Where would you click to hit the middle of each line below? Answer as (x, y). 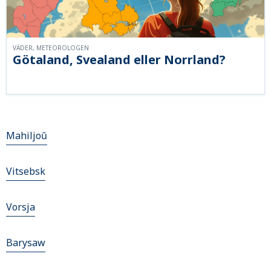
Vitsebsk (26, 171)
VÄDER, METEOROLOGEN (51, 48)
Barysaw (26, 243)
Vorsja (21, 207)
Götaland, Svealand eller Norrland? (119, 60)
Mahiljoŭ (27, 136)
